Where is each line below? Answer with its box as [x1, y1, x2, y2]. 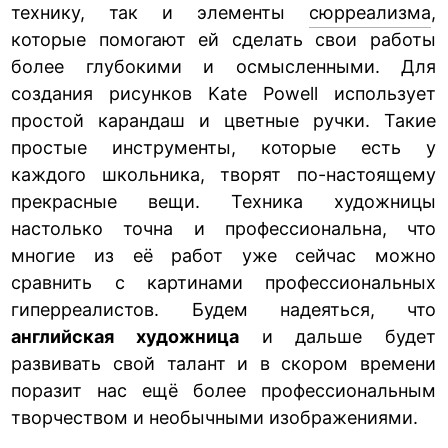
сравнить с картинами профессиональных [11, 271, 436, 293]
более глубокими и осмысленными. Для [11, 55, 436, 77]
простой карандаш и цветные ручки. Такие [11, 109, 436, 131]
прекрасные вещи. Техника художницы [11, 190, 436, 212]
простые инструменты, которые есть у [11, 136, 436, 158]
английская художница [11, 325, 239, 347]
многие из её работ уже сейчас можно [11, 244, 436, 266]
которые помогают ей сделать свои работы [11, 28, 436, 50]
